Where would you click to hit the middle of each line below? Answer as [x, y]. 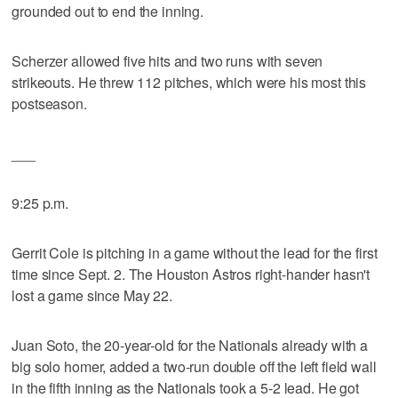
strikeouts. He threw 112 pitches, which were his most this [189, 82]
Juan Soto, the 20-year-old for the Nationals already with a [190, 345]
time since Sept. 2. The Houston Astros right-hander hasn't [191, 274]
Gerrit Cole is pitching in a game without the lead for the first [195, 252]
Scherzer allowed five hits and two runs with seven [167, 60]
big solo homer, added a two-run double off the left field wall [194, 366]
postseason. [49, 103]
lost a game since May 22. [92, 295]
